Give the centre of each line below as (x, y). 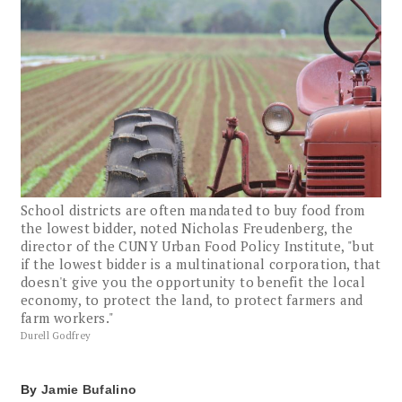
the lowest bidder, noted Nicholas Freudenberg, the (187, 227)
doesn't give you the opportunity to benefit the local (193, 281)
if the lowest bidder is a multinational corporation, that (201, 263)
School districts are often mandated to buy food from (193, 210)
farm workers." (68, 317)
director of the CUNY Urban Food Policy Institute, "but (198, 245)
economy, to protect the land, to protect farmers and (192, 299)
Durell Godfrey (56, 335)
